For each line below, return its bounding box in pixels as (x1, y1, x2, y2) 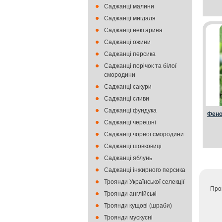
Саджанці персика (104, 51, 156, 57)
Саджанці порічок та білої (104, 62, 176, 69)
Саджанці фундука (104, 107, 157, 114)
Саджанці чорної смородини (104, 131, 184, 138)
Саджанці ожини (104, 39, 151, 46)
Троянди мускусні (104, 214, 153, 221)
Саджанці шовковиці (104, 143, 162, 150)
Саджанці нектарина (104, 27, 163, 34)
